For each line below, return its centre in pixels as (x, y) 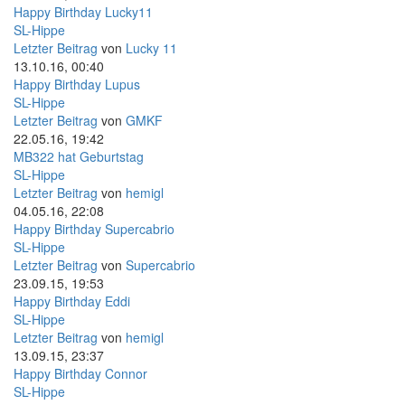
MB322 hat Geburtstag (79, 156)
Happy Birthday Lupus (77, 84)
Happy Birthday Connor (80, 373)
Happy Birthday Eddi (72, 301)
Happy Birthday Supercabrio (94, 228)
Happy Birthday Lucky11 (83, 11)
